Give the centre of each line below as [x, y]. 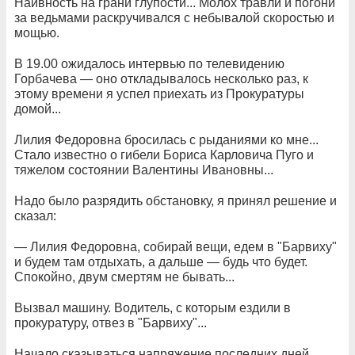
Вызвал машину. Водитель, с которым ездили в [153, 308]
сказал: [35, 216]
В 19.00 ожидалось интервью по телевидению [149, 64]
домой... [38, 109]
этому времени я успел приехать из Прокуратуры [159, 94]
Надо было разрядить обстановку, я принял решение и [176, 201]
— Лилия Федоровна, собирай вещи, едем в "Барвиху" [176, 247]
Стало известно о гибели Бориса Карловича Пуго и [164, 155]
